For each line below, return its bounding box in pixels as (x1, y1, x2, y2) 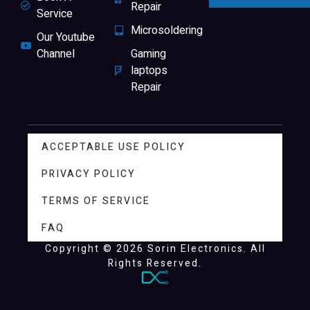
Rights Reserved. (108, 255, 202, 271)
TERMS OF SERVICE (42, 193, 150, 208)
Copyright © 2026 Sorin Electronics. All (44, 241, 266, 256)
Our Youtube (36, 28, 95, 46)
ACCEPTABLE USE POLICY (42, 139, 185, 154)
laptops (130, 62, 167, 79)
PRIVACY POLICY (42, 166, 136, 181)
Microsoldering (130, 21, 203, 39)
